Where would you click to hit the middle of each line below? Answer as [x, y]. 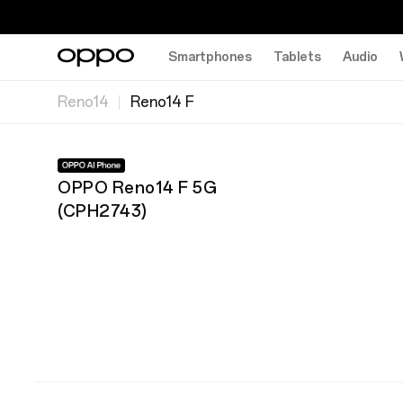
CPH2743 [102, 211]
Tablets [297, 57]
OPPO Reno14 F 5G [137, 188]
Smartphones [210, 57]
